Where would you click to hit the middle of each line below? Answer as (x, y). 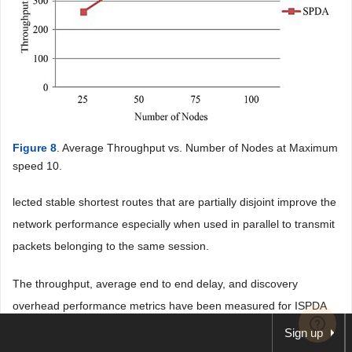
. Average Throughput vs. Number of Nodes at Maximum (197, 147)
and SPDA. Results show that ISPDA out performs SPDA (152, 327)
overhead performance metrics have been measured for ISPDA (169, 305)
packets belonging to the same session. (111, 246)
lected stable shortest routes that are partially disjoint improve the (174, 202)
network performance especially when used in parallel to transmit (174, 224)
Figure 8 (35, 147)
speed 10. (37, 165)
